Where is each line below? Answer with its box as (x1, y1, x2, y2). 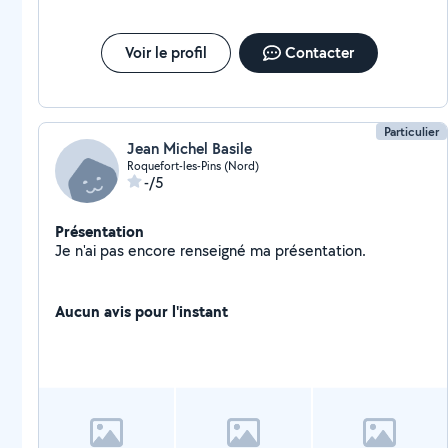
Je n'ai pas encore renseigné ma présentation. (275, 240, 366, 261)
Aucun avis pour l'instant (55, 300, 228, 322)
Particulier (384, 123, 440, 140)
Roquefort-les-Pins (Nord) (127, 158, 259, 173)
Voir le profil (124, 42, 207, 63)
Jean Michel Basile (127, 138, 252, 159)
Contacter (284, 42, 354, 63)
